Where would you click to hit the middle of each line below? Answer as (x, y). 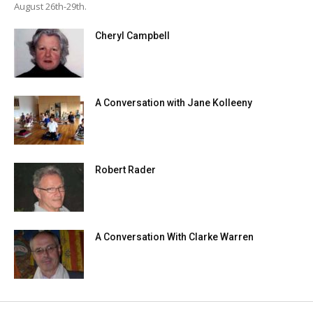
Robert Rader (125, 170)
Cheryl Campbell (132, 36)
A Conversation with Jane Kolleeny (174, 103)
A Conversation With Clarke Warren (174, 237)
